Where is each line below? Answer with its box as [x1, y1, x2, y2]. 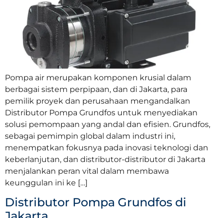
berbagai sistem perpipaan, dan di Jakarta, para [5, 84, 187, 94]
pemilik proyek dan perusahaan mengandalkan [5, 96, 190, 106]
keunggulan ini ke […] [5, 178, 88, 187]
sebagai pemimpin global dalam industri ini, [5, 131, 175, 141]
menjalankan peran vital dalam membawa [5, 166, 169, 176]
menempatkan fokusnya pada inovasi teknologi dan [5, 143, 208, 152]
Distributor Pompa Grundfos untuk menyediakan [5, 108, 198, 117]
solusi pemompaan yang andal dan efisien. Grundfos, [5, 119, 210, 129]
